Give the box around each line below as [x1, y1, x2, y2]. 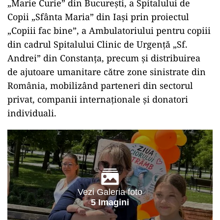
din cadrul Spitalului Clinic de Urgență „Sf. [7, 38, 188, 51]
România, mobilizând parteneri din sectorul [7, 80, 193, 92]
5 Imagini [91, 197, 129, 208]
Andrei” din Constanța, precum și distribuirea [7, 52, 200, 64]
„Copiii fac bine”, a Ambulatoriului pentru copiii [7, 25, 211, 37]
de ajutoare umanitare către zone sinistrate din [7, 66, 206, 78]
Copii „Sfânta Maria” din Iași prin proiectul [7, 11, 189, 23]
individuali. [7, 107, 56, 119]
